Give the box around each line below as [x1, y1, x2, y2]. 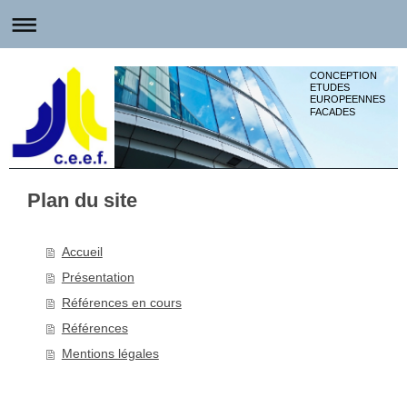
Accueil [61, 243, 103, 259]
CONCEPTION [309, 69, 377, 81]
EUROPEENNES [309, 94, 388, 105]
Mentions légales [61, 345, 159, 361]
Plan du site [27, 188, 137, 212]
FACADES [309, 106, 355, 118]
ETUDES [309, 82, 352, 94]
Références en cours [61, 294, 182, 310]
